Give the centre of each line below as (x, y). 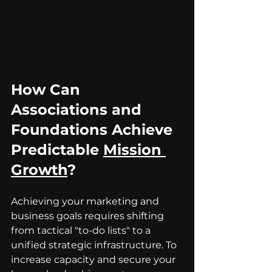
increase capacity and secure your (94, 260)
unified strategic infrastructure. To (95, 245)
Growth (39, 170)
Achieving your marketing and (86, 202)
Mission (134, 150)
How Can (48, 90)
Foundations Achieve (94, 130)
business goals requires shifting (89, 216)
